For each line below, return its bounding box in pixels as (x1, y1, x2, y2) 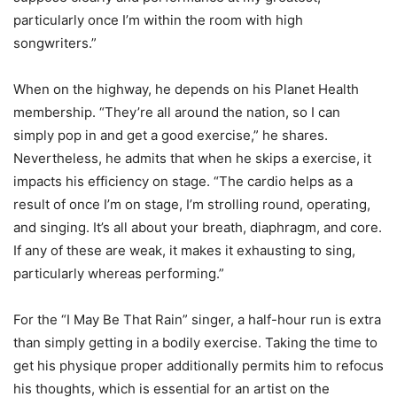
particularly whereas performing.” (13, 264, 224, 282)
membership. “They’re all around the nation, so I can (13, 103, 340, 121)
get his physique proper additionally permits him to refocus (13, 356, 384, 374)
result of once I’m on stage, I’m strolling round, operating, (13, 195, 370, 213)
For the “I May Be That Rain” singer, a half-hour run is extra (13, 310, 381, 328)
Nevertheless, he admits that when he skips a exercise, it (13, 149, 371, 167)
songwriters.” (13, 34, 97, 51)
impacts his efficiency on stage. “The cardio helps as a (13, 172, 353, 190)
